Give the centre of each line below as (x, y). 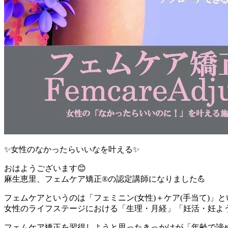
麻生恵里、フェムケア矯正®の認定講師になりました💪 (105, 179)
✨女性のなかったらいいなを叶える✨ (72, 150)
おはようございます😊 (45, 168)
